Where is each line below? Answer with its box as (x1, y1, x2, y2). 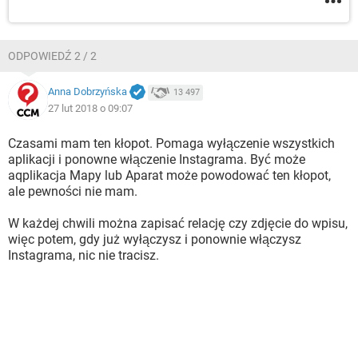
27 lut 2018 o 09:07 (48, 101, 133, 114)
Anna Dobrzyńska (48, 86, 127, 98)
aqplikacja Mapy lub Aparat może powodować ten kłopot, (8, 168, 331, 183)
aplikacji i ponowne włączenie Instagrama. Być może (8, 152, 305, 167)
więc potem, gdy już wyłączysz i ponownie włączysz (8, 232, 301, 247)
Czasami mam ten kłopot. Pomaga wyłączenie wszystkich (8, 136, 335, 151)
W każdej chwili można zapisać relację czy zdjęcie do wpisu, (8, 216, 348, 231)
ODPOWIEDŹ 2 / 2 (8, 50, 97, 62)
